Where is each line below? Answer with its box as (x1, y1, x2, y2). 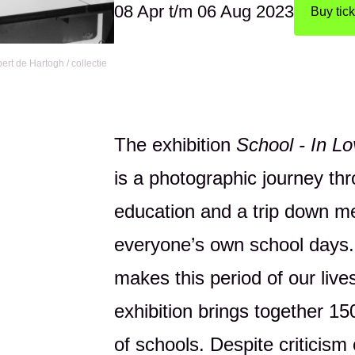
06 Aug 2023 (197, 2, 294, 21)
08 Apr (114, 2, 164, 21)
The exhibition (114, 134, 236, 155)
